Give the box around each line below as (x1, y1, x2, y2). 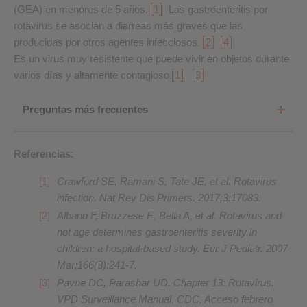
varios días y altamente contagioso (14, 69, 169, 81)
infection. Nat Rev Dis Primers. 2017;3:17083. (57, 192, 261, 204)
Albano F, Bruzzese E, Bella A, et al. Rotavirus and (57, 210, 282, 221)
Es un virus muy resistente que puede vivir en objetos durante (14, 53, 289, 64)
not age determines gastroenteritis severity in (57, 226, 257, 238)
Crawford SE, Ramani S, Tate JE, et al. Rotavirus (57, 175, 277, 187)
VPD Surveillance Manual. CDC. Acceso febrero (57, 293, 273, 305)
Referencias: (14, 148, 74, 160)
